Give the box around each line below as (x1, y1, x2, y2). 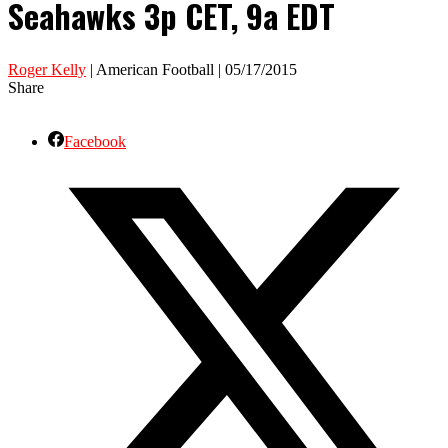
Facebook (64, 132, 126, 150)
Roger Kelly (8, 60, 86, 78)
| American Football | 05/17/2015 (86, 60, 297, 78)
